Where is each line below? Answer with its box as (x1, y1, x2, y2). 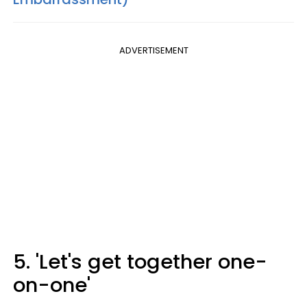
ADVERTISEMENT (119, 43, 188, 57)
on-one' (13, 271, 90, 299)
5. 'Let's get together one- (13, 247, 267, 275)
